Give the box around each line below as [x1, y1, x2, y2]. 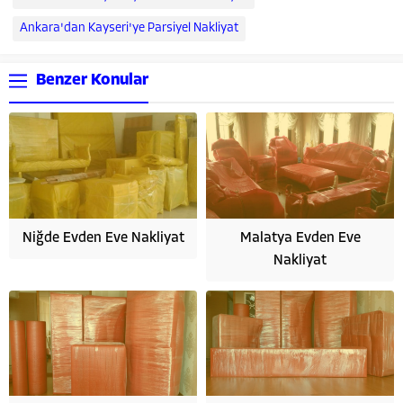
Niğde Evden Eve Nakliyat [22, 230, 184, 246]
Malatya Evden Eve [239, 230, 361, 246]
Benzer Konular [36, 72, 148, 90]
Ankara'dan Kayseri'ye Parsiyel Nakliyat [20, 22, 238, 36]
